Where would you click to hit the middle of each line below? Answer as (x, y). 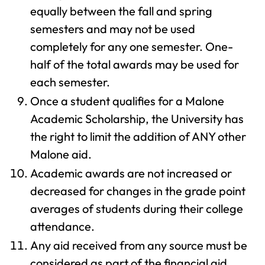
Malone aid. (61, 154)
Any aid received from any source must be (139, 245)
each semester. (70, 82)
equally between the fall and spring (121, 11)
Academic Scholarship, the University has (137, 119)
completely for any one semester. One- (132, 46)
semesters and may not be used (113, 29)
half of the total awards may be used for (135, 64)
